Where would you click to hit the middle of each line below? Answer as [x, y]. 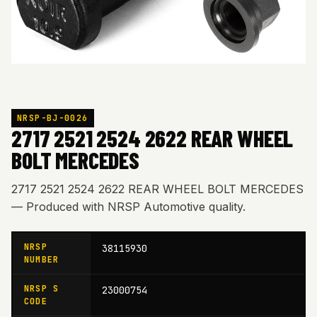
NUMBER [42, 259]
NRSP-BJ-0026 [53, 118]
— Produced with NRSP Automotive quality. [128, 206]
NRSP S [42, 288]
